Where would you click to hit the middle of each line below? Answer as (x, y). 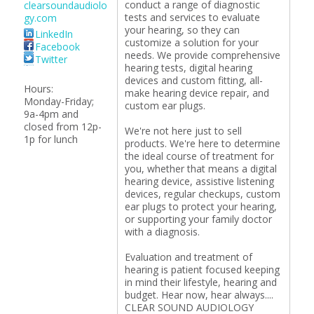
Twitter (51, 59)
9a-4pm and (51, 114)
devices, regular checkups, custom (202, 194)
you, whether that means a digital (200, 169)
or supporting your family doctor (198, 219)
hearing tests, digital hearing (188, 68)
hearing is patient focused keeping (202, 269)
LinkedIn (54, 34)
